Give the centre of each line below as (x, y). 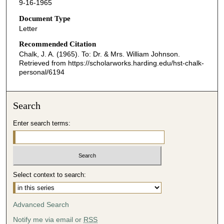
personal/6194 (41, 72)
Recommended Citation (57, 44)
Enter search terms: (42, 123)
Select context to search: (50, 174)
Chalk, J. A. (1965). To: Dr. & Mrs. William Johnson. (99, 54)
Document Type (44, 18)
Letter (28, 28)
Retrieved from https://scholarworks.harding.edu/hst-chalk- (111, 63)
